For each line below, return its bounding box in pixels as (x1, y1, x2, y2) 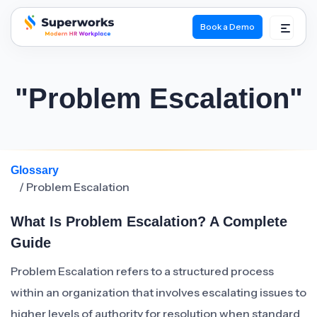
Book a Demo (200, 21, 255, 32)
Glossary (11, 164, 59, 176)
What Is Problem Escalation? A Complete (11, 214, 287, 229)
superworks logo (21, 40, 110, 54)
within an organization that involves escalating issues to (11, 285, 306, 299)
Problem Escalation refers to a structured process (11, 264, 274, 278)
